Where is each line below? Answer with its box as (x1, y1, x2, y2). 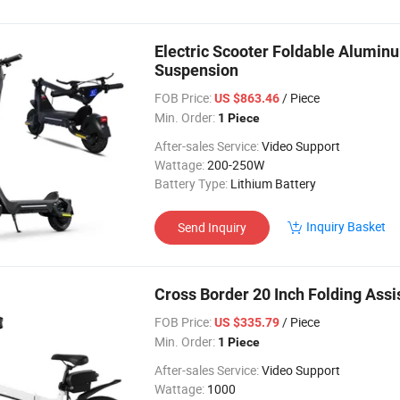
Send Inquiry (178, 219, 246, 236)
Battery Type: (154, 175, 228, 192)
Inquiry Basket (306, 218, 386, 235)
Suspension (154, 61, 238, 79)
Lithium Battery (230, 175, 316, 192)
